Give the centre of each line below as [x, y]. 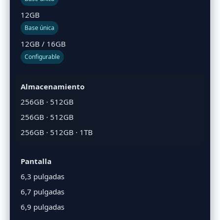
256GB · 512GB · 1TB [57, 132]
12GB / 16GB [43, 43]
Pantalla [36, 161]
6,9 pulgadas [42, 206]
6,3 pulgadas [42, 176]
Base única [40, 27]
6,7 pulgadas [42, 191]
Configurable [42, 56]
